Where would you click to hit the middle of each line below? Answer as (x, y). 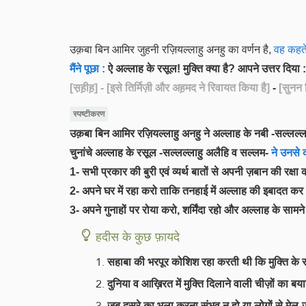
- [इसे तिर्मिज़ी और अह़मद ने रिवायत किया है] (184, 88)
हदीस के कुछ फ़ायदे (138, 236)
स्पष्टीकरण (88, 114)
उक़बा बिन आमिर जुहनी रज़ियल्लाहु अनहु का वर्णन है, (170, 50)
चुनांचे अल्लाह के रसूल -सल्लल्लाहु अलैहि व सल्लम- (169, 152)
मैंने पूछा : (87, 69)
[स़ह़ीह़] (84, 88)
